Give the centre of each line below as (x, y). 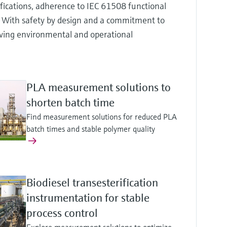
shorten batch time (70, 103)
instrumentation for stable (88, 198)
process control (62, 213)
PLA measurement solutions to (98, 88)
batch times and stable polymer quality (90, 129)
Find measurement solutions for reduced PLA (101, 117)
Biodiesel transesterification (92, 183)
